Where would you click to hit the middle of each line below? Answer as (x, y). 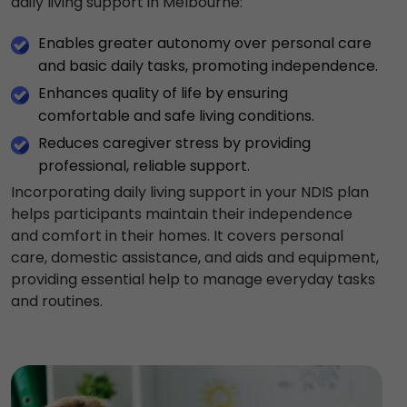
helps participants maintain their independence (182, 213)
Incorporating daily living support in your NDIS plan (190, 192)
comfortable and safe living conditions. (176, 115)
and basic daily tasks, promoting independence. (208, 65)
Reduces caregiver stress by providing (174, 143)
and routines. (57, 301)
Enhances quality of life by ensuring (163, 93)
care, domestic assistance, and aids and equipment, (195, 257)
